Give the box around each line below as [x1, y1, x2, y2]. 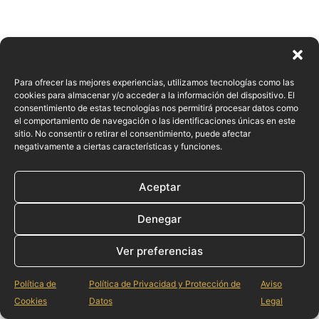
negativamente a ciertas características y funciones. [14, 141, 222, 152]
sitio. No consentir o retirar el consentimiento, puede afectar [14, 128, 251, 139]
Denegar [137, 211, 182, 226]
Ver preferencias [116, 244, 203, 258]
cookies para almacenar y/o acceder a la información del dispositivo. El [14, 90, 295, 100]
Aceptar [138, 179, 181, 194]
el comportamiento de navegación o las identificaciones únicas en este [14, 115, 296, 126]
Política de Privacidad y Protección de [88, 278, 241, 289]
